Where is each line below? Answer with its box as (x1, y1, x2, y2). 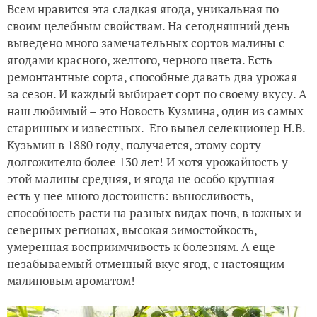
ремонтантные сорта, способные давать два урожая (7, 68, 297, 85)
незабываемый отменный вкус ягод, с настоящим (7, 255, 284, 272)
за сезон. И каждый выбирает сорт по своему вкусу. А (7, 85, 307, 102)
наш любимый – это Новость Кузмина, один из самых (7, 102, 304, 119)
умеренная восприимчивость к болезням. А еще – (7, 238, 284, 255)
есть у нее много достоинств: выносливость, (7, 187, 253, 204)
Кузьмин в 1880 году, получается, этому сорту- (7, 136, 266, 153)
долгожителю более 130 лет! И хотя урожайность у (7, 153, 288, 170)
